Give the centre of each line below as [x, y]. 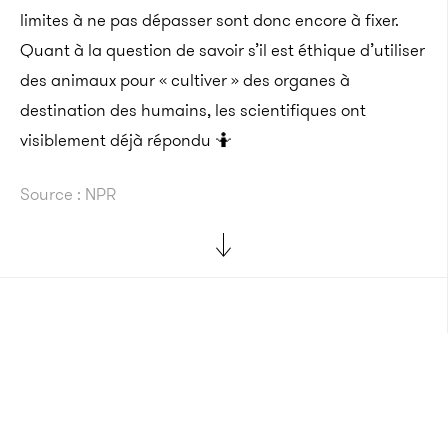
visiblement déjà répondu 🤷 [126, 140]
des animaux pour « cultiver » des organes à [185, 80]
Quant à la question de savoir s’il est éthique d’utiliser [222, 50]
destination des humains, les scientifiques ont [193, 110]
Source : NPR [68, 194]
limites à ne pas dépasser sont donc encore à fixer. [209, 20]
